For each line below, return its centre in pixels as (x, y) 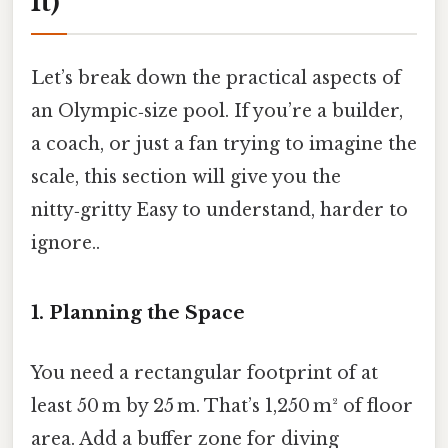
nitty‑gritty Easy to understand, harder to (219, 209)
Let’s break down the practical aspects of (216, 77)
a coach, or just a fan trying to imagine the (224, 143)
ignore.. (65, 242)
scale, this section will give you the (186, 176)
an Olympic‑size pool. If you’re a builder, (217, 110)
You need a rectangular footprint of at (204, 372)
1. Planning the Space (138, 313)
